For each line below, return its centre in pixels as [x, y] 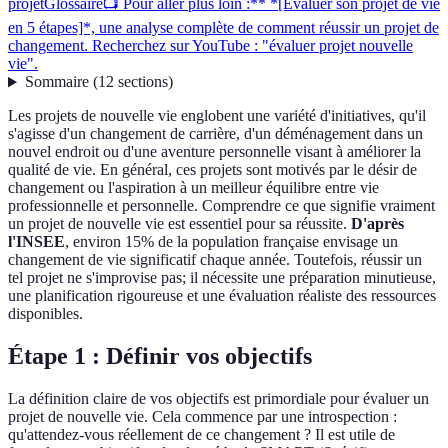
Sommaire [56, 82]
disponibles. [45, 314]
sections [142, 82]
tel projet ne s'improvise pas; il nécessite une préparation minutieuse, [222, 278]
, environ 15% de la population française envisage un [231, 242]
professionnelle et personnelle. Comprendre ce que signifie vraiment [221, 206]
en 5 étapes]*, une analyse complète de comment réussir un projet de [223, 28]
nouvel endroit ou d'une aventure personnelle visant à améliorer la [214, 152]
